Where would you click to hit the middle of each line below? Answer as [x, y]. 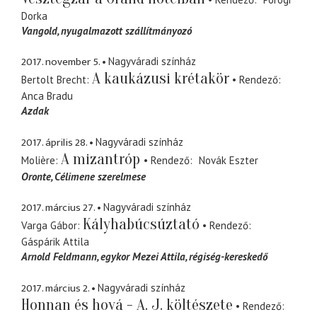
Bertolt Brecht [54, 80]
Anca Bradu [47, 96]
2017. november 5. [60, 62]
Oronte [36, 176]
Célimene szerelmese [100, 176]
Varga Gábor [49, 226]
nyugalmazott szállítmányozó [126, 30]
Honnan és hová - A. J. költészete [127, 305]
